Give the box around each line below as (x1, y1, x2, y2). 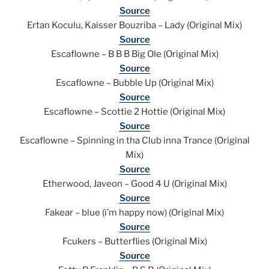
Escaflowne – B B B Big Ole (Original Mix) (50, 49, 219, 60)
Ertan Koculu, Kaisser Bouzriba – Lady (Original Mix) (27, 20, 242, 31)
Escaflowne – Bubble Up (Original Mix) (55, 77, 214, 89)
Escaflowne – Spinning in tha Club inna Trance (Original (19, 135, 250, 147)
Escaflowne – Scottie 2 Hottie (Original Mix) (44, 106, 225, 118)
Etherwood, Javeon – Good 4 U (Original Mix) (42, 178, 227, 190)
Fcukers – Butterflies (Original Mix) (62, 236, 207, 247)
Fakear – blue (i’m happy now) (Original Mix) (45, 207, 224, 219)
